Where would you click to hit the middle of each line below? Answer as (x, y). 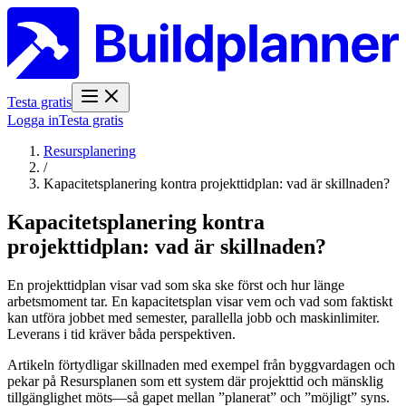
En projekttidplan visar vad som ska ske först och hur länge (176, 285)
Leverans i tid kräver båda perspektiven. (121, 333)
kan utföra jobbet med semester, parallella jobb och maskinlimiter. (193, 317)
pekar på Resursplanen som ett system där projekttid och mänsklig (195, 381)
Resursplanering (90, 151)
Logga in (33, 121)
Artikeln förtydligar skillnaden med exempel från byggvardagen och (201, 364)
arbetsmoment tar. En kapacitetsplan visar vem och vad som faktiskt (200, 301)
